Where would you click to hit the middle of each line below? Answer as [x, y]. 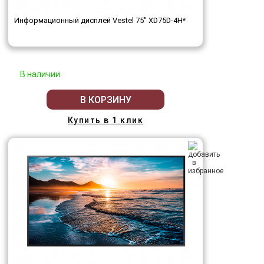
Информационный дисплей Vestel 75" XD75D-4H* [100, 21]
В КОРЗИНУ [105, 100]
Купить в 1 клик [105, 121]
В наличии [40, 75]
